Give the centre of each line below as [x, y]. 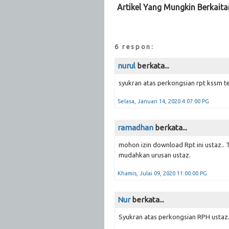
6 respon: [134, 46]
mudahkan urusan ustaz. [155, 155]
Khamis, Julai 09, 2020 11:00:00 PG [162, 173]
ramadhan [135, 127]
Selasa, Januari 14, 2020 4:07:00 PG [163, 101]
